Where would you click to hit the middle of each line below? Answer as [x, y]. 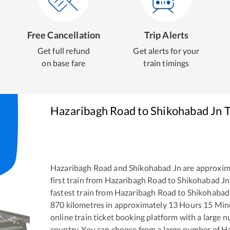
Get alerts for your [166, 51]
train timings [166, 63]
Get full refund [64, 51]
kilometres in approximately [116, 205]
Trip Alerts [166, 35]
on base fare [64, 63]
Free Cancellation [64, 35]
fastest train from [82, 193]
